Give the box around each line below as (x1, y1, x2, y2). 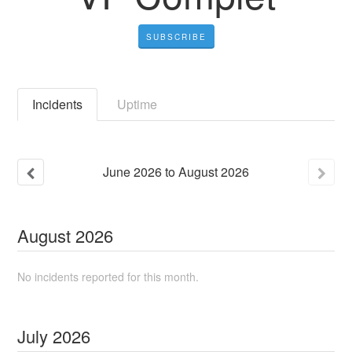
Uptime (117, 94, 158, 113)
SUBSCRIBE (145, 31, 207, 42)
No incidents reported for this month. (17, 268, 200, 284)
